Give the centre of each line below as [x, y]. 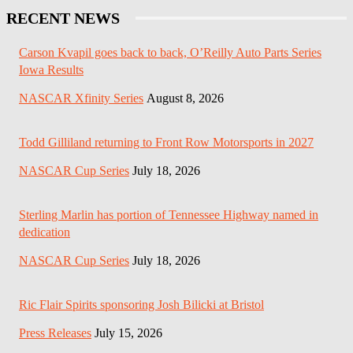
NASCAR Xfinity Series [81, 98]
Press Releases [55, 333]
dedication [45, 232]
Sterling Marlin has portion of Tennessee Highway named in [169, 215]
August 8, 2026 [185, 98]
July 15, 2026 [128, 333]
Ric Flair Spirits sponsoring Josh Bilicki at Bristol [141, 305]
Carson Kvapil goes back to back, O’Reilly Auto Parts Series [170, 53]
